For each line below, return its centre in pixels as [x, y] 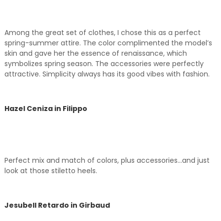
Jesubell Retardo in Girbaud [57, 205]
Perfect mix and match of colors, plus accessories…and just [107, 161]
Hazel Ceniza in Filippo [46, 109]
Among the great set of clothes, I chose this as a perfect [102, 33]
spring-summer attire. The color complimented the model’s [108, 43]
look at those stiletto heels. [51, 171]
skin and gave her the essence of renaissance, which [95, 54]
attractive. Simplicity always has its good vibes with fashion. [107, 74]
